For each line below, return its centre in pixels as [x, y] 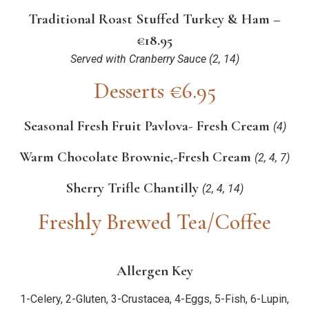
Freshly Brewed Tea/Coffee [154, 221]
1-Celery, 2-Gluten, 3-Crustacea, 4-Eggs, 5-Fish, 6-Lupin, [154, 299]
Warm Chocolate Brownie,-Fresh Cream [137, 157]
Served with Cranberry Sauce [138, 59]
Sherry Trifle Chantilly [134, 188]
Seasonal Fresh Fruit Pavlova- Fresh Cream [148, 126]
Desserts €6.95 [154, 90]
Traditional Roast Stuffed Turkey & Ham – [154, 19]
